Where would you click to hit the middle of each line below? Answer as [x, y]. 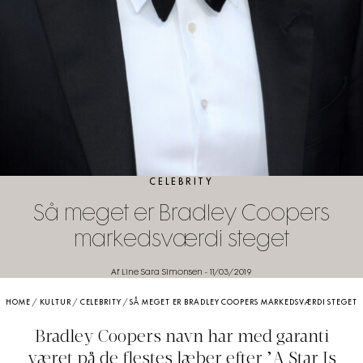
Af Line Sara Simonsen [157, 272]
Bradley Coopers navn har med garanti [181, 337]
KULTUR [55, 302]
